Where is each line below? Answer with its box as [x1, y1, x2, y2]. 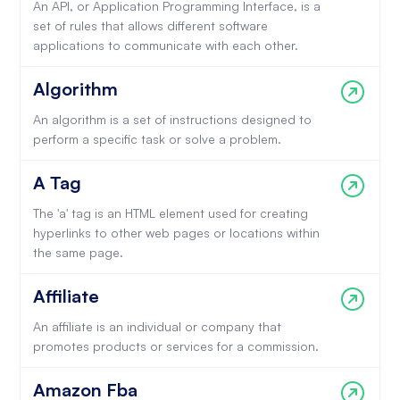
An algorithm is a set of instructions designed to [32, 112, 312, 127]
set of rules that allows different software [32, 18, 268, 33]
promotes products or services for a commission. [32, 338, 319, 354]
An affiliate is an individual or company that [32, 319, 281, 334]
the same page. [32, 245, 123, 260]
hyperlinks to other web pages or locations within [32, 225, 320, 240]
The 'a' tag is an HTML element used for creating [32, 205, 308, 221]
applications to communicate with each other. [32, 37, 298, 53]
